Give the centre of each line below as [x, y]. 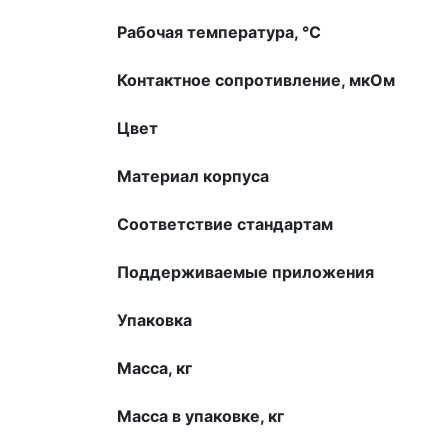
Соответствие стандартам [225, 223]
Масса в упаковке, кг [200, 415]
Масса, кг [154, 367]
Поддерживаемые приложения [245, 271]
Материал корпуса [193, 175]
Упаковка [154, 319]
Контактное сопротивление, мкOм [256, 79]
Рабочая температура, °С [219, 31]
